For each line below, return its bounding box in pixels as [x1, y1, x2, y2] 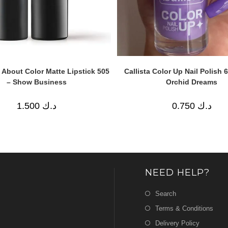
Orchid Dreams [166, 78, 217, 87]
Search [155, 189, 176, 197]
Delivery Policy [155, 219, 199, 227]
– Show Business [6, 78, 67, 87]
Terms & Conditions [155, 204, 213, 212]
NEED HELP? [145, 166, 210, 178]
